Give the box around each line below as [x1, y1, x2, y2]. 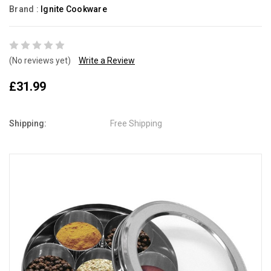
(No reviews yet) [9, 56, 71, 65]
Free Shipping [110, 119, 163, 128]
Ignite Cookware [41, 4, 107, 14]
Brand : [9, 4, 41, 14]
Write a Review [79, 56, 135, 65]
